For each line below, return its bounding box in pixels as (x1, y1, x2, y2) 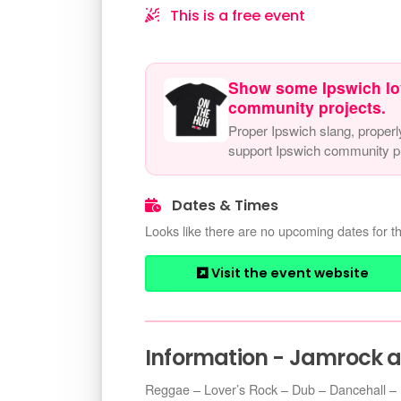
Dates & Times (168, 195, 278, 216)
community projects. (228, 96, 386, 118)
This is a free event (166, 5, 305, 26)
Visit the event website (209, 264, 369, 282)
